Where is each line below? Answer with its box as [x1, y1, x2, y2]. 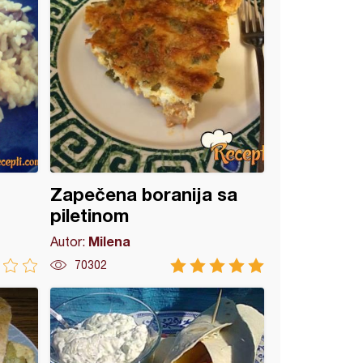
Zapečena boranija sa [50, 184, 238, 205]
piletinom [50, 205, 130, 226]
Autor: [50, 234, 89, 249]
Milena [88, 233, 131, 249]
